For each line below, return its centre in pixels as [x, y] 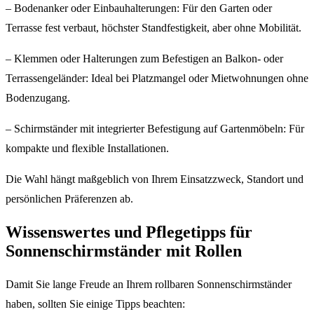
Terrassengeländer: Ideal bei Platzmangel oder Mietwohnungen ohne [157, 78]
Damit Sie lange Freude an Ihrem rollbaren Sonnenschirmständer [149, 285]
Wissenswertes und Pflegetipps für [129, 232]
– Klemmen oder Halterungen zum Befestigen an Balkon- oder [144, 59]
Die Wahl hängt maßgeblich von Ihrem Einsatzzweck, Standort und [155, 179]
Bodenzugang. [38, 98]
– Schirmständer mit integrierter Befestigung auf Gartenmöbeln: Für [155, 129]
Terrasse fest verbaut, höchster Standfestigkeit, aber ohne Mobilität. [153, 28]
